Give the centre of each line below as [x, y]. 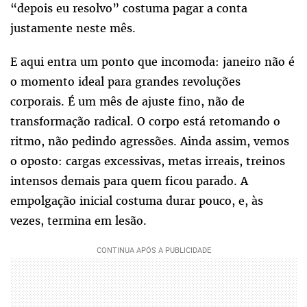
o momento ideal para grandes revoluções [125, 81]
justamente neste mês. [73, 28]
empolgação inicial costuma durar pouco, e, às [137, 200]
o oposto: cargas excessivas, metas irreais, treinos [148, 161]
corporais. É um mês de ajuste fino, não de [127, 101]
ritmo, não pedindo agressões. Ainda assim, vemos [150, 141]
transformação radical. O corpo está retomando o [145, 121]
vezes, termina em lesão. [78, 220]
